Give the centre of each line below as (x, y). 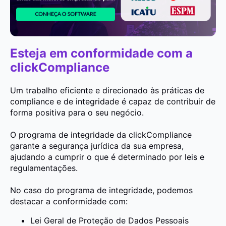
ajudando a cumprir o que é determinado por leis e (107, 157)
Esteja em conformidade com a (101, 53)
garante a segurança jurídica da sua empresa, (97, 146)
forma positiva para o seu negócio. (77, 113)
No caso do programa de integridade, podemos (101, 190)
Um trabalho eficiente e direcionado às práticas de (107, 91)
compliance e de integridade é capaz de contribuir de (113, 102)
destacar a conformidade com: (69, 202)
